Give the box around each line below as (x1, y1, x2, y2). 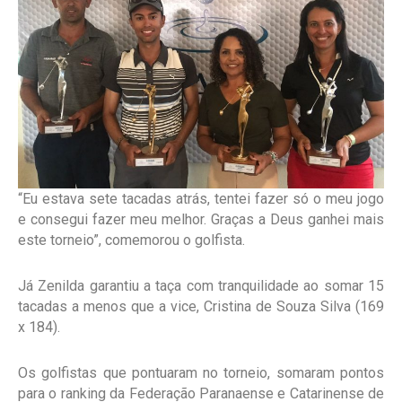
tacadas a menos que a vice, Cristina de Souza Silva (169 (18, 298, 384, 316)
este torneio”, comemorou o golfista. (18, 232, 245, 249)
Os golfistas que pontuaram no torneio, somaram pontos (18, 364, 384, 382)
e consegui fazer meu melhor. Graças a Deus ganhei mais (18, 211, 384, 229)
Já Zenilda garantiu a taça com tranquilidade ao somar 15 (18, 277, 384, 295)
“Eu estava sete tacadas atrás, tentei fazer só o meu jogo (18, 190, 384, 208)
